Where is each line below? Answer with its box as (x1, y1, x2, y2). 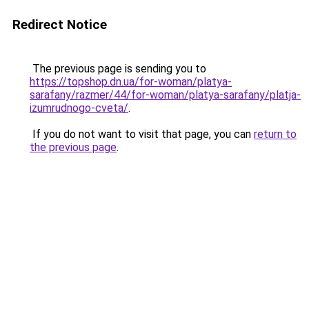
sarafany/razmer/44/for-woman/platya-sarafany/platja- (30, 88, 301, 101)
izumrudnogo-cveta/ (30, 101, 128, 114)
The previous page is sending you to (30, 62, 206, 75)
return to (254, 128, 297, 141)
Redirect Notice (12, 17, 107, 32)
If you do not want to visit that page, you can (30, 128, 254, 141)
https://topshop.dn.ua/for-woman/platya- (30, 75, 232, 88)
